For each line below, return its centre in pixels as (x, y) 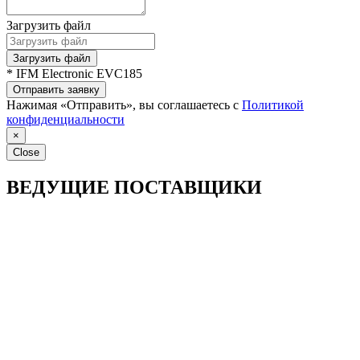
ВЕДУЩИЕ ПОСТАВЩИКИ (134, 187)
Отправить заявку (56, 89)
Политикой (273, 104)
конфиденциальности (65, 119)
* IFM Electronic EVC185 (74, 73)
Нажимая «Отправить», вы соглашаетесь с (124, 104)
